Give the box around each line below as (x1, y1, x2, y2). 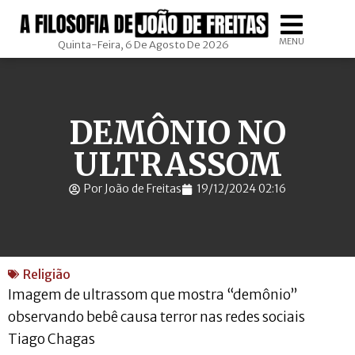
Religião (23, 266, 71, 282)
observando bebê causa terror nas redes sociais (8, 308, 305, 326)
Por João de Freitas (84, 181, 181, 196)
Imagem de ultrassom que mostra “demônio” (8, 286, 297, 303)
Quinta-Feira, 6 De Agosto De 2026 (58, 38, 230, 52)
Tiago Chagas (8, 330, 95, 348)
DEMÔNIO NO (69, 113, 286, 153)
